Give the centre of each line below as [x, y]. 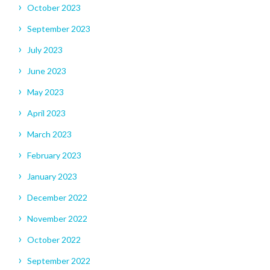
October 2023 [54, 8]
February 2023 [54, 155]
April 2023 [46, 113]
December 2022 [57, 198]
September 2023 [59, 29]
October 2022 [54, 240]
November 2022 [57, 219]
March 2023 [49, 134]
